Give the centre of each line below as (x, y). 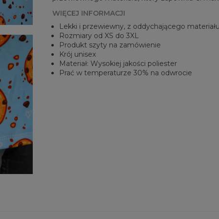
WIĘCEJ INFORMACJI (89, 13)
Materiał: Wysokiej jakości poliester (118, 64)
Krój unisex (78, 55)
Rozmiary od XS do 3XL (99, 36)
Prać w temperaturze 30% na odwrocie (126, 73)
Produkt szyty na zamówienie (110, 45)
